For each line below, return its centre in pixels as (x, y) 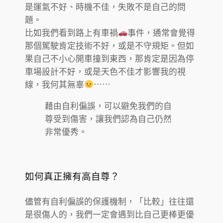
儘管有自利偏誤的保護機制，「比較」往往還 (110, 201)
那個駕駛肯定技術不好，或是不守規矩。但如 (110, 46)
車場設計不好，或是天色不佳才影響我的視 (105, 71)
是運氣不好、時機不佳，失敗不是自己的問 (105, 7)
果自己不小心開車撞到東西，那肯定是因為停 (110, 58)
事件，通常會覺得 (162, 33)
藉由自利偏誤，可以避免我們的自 (108, 106)
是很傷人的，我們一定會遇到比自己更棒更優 (110, 214)
